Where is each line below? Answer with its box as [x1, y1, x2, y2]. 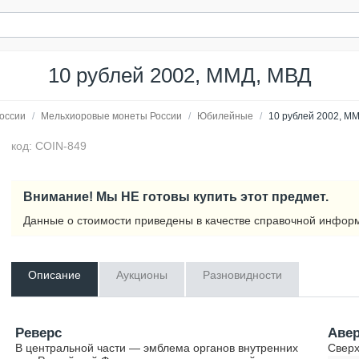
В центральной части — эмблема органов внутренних [15, 341, 299, 354]
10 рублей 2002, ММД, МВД [47, 63, 312, 87]
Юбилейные [197, 111, 253, 122]
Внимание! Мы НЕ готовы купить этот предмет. [23, 189, 329, 204]
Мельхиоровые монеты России [41, 111, 182, 122]
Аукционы [116, 268, 168, 281]
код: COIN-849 [11, 139, 87, 152]
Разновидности [203, 268, 283, 281]
